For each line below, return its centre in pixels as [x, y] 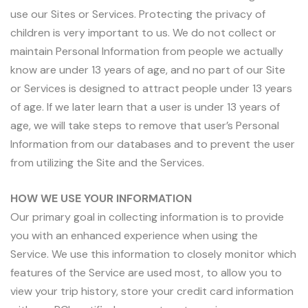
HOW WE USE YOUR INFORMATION [101, 199]
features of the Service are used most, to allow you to [146, 273]
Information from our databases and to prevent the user [153, 144]
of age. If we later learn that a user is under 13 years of [145, 107]
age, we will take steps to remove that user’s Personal [145, 125]
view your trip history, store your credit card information [152, 291]
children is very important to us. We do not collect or [143, 32]
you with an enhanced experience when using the [134, 236]
